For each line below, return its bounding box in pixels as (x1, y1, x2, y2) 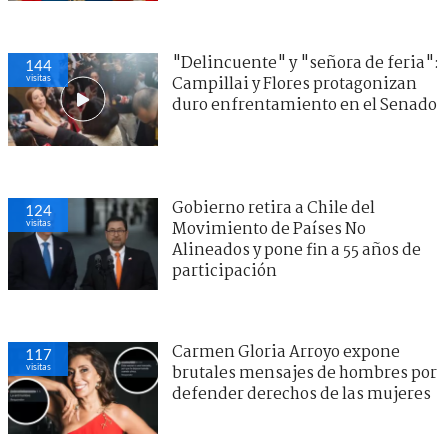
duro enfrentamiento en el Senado (172, 93, 437, 119)
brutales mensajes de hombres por (172, 360, 437, 386)
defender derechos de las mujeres (172, 381, 431, 407)
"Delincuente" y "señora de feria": (172, 51, 439, 77)
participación (172, 258, 277, 284)
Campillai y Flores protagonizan (172, 72, 417, 98)
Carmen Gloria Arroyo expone (172, 339, 400, 365)
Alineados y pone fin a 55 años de (172, 237, 421, 263)
